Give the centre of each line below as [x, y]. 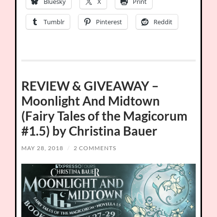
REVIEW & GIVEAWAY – [90, 85]
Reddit [163, 22]
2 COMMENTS [95, 148]
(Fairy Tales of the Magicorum [105, 116]
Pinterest [109, 22]
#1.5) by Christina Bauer [90, 131]
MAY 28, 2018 [43, 148]
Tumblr [54, 22]
